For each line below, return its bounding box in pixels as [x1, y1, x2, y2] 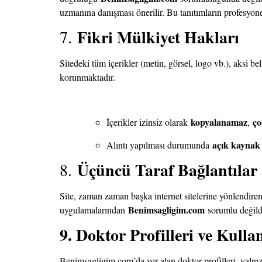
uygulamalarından [60, 203, 128, 216]
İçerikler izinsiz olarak [106, 116, 191, 129]
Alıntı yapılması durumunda [106, 138, 212, 151]
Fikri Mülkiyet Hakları [77, 25, 239, 50]
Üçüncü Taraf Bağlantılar [77, 157, 257, 182]
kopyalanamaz [191, 115, 247, 129]
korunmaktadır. [60, 71, 115, 84]
